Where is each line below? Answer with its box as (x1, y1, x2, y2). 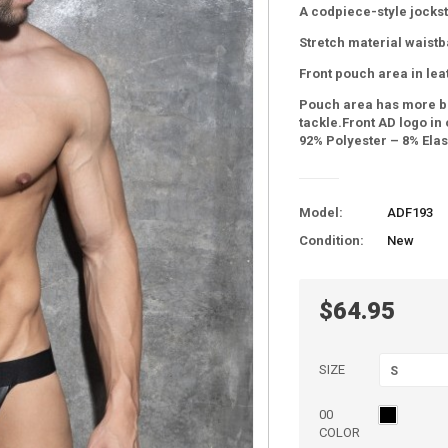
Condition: (299, 233, 364, 249)
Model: (299, 205, 343, 221)
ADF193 (387, 205, 433, 221)
